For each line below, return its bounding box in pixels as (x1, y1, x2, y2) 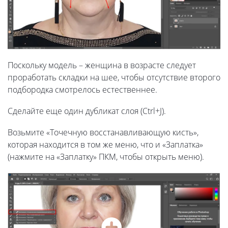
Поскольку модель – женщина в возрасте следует (8, 60, 196, 71)
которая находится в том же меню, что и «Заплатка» (8, 139, 203, 151)
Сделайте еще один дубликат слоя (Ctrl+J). (8, 105, 166, 117)
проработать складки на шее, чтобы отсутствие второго (8, 72, 220, 83)
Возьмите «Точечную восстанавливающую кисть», (8, 127, 198, 138)
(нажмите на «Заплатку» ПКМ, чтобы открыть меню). (8, 151, 204, 163)
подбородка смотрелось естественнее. (8, 84, 157, 96)
